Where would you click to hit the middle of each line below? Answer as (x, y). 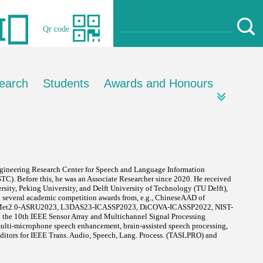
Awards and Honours (159, 83)
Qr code (56, 29)
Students (66, 83)
